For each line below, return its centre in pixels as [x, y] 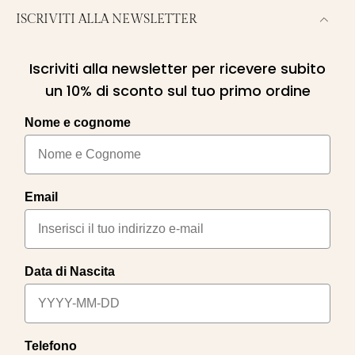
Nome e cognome [78, 123]
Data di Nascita [70, 272]
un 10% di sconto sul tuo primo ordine [177, 91]
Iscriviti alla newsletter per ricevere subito [177, 69]
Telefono [51, 346]
